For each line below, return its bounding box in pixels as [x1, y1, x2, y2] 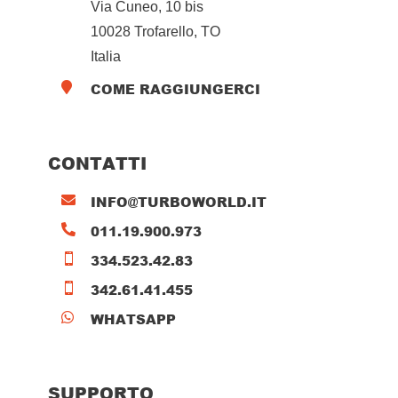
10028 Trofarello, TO [90, 23, 220, 39]
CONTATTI [48, 150, 147, 175]
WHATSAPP [90, 308, 176, 329]
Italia [90, 48, 121, 64]
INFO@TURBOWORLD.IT [90, 191, 267, 211]
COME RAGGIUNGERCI [90, 78, 260, 99]
